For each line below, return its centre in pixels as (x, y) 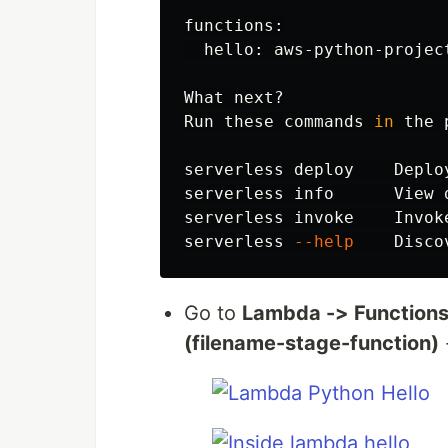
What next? (234, 97)
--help (324, 241)
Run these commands (279, 121)
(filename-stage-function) (311, 343)
